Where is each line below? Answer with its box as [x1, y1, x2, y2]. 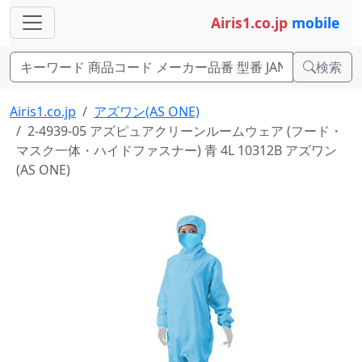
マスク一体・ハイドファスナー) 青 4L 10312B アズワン [16, 141, 337, 159]
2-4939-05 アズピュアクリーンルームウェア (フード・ [27, 122, 343, 140]
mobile [292, 13, 339, 32]
